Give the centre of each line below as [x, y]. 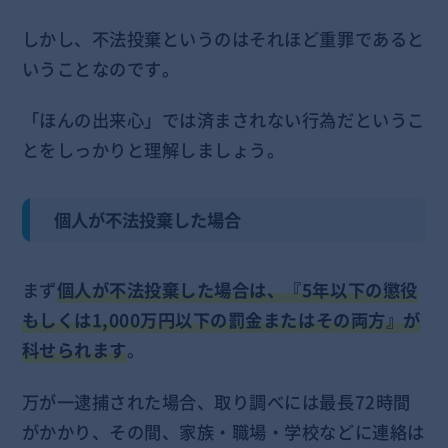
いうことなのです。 [100, 68]
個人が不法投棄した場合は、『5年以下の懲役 [237, 289]
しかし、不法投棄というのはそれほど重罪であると [223, 38]
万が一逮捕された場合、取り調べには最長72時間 [216, 401]
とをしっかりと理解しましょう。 [153, 150]
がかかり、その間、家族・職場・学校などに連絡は [223, 431]
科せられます [74, 349]
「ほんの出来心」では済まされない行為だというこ [223, 120]
